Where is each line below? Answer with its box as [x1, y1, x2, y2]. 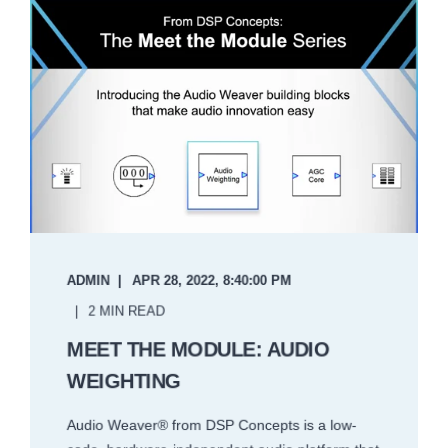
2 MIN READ [88, 303, 165, 319]
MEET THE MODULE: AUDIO [66, 338, 330, 361]
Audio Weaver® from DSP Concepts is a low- [66, 416, 357, 434]
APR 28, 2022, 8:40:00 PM [132, 272, 292, 289]
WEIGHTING [66, 369, 181, 393]
